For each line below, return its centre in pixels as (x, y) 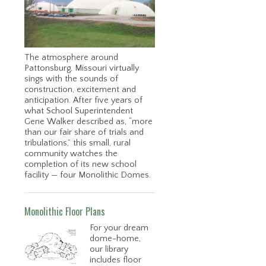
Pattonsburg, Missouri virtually (82, 68)
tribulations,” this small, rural (77, 143)
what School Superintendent (79, 111)
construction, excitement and (80, 89)
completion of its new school (80, 164)
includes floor (115, 260)
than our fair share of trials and (84, 132)
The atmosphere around (71, 57)
